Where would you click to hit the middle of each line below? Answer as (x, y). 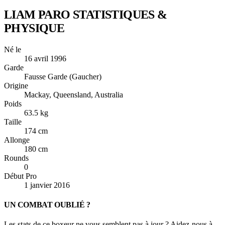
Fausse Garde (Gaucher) (63, 76)
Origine (16, 85)
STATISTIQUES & (120, 14)
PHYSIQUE (34, 28)
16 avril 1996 (45, 58)
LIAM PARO (38, 14)
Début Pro (20, 176)
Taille (13, 122)
